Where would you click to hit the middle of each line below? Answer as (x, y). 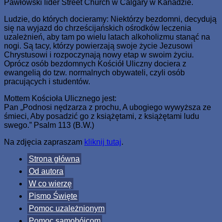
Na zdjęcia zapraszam (44, 142)
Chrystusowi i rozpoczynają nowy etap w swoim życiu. (99, 55)
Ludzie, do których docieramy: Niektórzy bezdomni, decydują (110, 19)
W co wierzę (50, 183)
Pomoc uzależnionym (67, 208)
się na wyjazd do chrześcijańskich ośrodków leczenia (98, 28)
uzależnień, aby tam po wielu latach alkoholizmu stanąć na (107, 37)
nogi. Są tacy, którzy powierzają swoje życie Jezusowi (98, 46)
